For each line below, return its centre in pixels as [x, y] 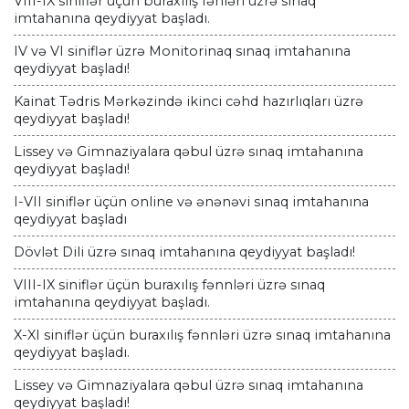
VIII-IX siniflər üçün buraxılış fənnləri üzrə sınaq [169, 285]
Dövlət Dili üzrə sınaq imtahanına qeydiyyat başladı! [184, 252]
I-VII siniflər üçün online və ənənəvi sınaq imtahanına [191, 202]
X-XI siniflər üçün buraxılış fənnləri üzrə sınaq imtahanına [202, 336]
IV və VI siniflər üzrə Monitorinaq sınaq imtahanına [182, 52]
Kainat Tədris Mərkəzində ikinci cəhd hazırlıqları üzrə [189, 102]
